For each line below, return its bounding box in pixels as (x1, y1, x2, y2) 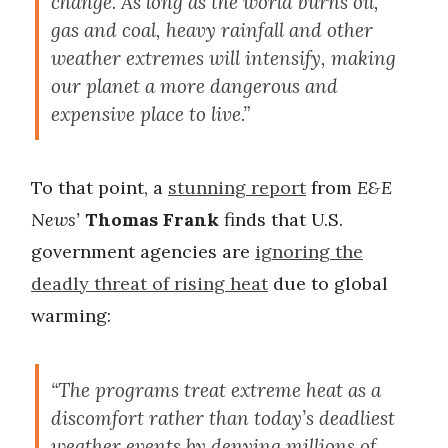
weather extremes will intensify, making (51, 45, 396, 70)
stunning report (168, 175, 306, 199)
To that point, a (31, 175, 168, 199)
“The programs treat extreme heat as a (51, 377, 381, 402)
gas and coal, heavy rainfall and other (51, 17, 373, 42)
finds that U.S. (219, 207, 343, 231)
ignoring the (255, 239, 363, 263)
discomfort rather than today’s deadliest (51, 405, 395, 430)
